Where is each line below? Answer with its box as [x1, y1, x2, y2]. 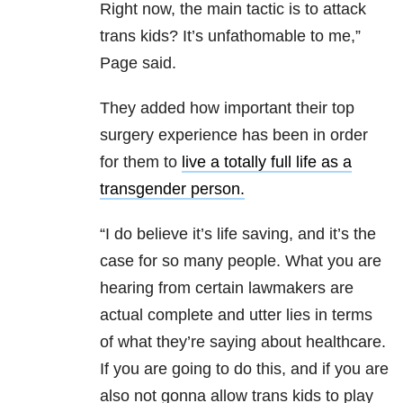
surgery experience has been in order [100, 126, 368, 145]
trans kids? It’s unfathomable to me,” [100, 27, 361, 46]
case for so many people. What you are [100, 252, 381, 271]
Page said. [100, 54, 176, 73]
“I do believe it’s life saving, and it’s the [100, 225, 376, 244]
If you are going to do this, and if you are [100, 360, 389, 379]
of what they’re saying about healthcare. [100, 333, 386, 352]
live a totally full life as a [182, 153, 352, 172]
